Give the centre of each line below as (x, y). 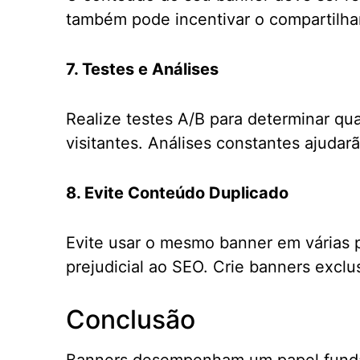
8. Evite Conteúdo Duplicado (177, 193)
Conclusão (131, 319)
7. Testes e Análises (142, 69)
